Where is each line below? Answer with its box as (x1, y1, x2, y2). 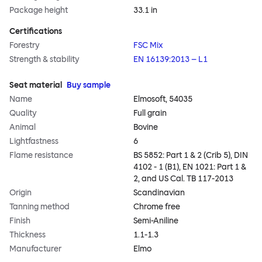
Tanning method (9, 202, 70, 212)
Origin (9, 188, 32, 198)
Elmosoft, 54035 (133, 94, 192, 105)
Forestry (9, 40, 40, 51)
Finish (9, 216, 30, 226)
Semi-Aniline (133, 216, 178, 226)
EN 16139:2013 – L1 (133, 54, 208, 65)
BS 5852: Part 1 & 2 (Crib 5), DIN (133, 150, 248, 161)
